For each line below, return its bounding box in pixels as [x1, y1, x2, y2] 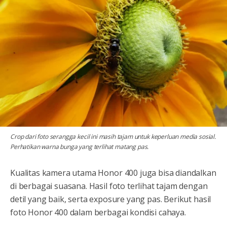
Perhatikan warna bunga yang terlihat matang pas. [10, 142, 149, 151]
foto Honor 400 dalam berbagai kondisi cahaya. [10, 206, 186, 218]
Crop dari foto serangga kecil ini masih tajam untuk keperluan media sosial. [10, 132, 216, 141]
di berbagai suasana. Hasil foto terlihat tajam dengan [10, 180, 208, 192]
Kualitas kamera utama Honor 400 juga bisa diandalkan [10, 167, 216, 178]
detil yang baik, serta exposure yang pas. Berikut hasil [10, 193, 211, 205]
